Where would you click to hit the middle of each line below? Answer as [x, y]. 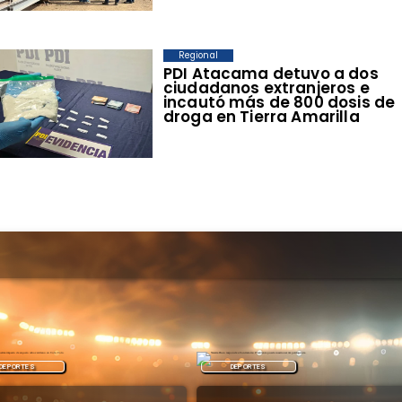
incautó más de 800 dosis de [279, 103]
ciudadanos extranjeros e [266, 88]
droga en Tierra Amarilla [261, 117]
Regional [198, 56]
